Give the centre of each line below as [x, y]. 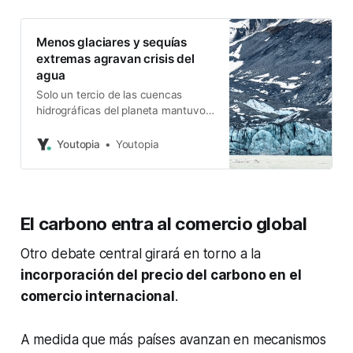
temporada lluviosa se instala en [116, 142]
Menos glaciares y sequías [112, 43]
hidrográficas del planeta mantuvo [121, 111]
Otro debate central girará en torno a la [140, 253]
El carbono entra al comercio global [163, 223]
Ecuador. [58, 158]
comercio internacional [97, 296]
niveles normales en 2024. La [110, 126]
